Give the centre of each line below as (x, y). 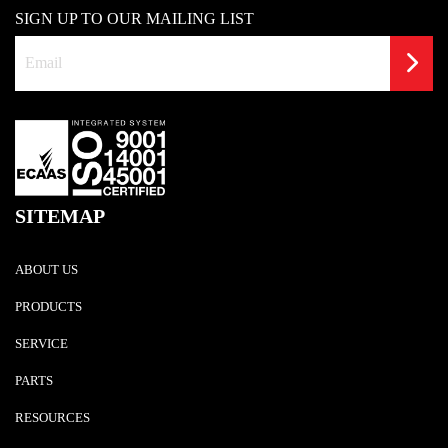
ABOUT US (46, 270)
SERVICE (41, 344)
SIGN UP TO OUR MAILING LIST (134, 18)
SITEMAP (60, 216)
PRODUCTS (48, 307)
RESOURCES (52, 418)
